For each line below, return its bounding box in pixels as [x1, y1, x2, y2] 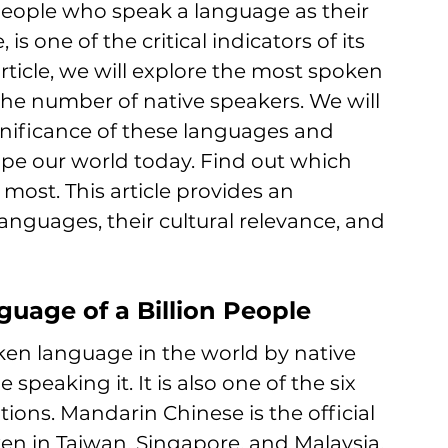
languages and [183, 118, 339, 143]
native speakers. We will [138, 88, 385, 113]
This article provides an [65, 178, 299, 203]
